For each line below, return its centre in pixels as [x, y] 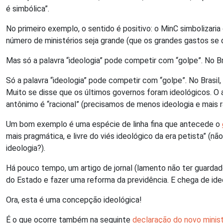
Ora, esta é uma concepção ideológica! [74, 200]
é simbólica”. [28, 9]
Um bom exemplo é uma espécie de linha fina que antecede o [114, 124]
